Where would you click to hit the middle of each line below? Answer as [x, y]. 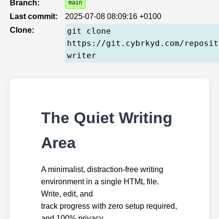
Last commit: [34, 16]
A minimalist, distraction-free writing [102, 169]
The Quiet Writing [107, 118]
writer [82, 55]
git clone [89, 31]
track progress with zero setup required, [109, 206]
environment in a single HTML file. [100, 181]
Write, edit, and [67, 194]
